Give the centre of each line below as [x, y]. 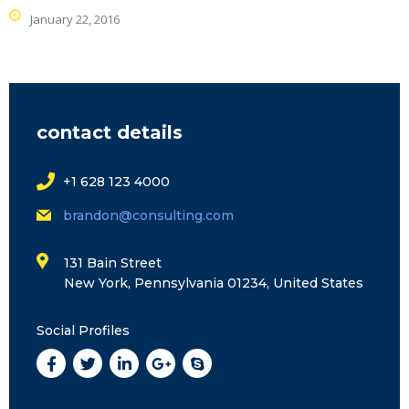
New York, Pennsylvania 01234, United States [214, 283]
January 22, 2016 [75, 19]
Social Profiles [83, 331]
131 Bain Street [113, 263]
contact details [110, 132]
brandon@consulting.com [148, 216]
